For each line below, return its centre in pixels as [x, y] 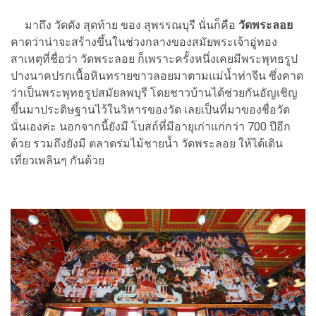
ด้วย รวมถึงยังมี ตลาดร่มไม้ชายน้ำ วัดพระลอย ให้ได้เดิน [147, 144]
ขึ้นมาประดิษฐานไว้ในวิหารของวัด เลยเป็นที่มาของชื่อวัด [150, 110]
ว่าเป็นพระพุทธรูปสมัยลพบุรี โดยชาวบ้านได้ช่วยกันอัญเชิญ [154, 93]
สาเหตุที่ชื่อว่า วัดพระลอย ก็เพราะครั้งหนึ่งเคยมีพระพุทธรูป [154, 59]
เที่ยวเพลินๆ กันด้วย [57, 161]
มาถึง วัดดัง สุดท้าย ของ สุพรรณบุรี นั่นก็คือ [124, 25]
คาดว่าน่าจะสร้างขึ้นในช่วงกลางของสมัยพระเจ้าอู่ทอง [144, 42]
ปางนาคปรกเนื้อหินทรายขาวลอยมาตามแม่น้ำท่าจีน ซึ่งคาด [157, 76]
